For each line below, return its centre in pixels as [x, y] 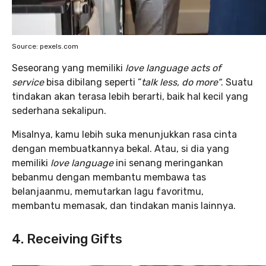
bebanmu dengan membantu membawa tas [109, 177]
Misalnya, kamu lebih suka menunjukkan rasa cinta [124, 134]
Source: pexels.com [45, 46]
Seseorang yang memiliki [69, 68]
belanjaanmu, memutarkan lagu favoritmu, [108, 191]
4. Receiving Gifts [67, 239]
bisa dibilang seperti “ [94, 82]
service [29, 82]
